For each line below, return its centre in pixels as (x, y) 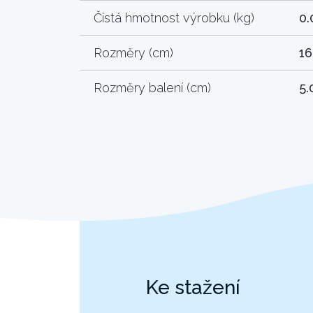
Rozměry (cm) (133, 52)
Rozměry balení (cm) (152, 87)
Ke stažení (193, 287)
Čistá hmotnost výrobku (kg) (174, 17)
